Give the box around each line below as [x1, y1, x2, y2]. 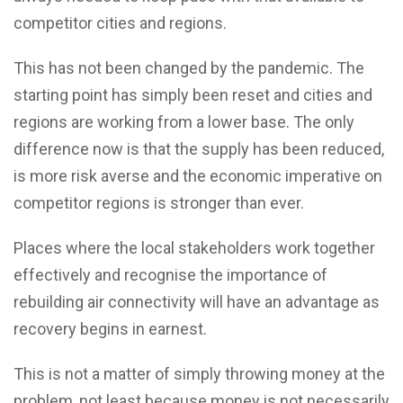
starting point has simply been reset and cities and [13, 85, 372, 105]
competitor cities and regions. [13, 13, 227, 33]
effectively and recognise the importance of [13, 265, 327, 285]
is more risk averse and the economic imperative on [13, 166, 382, 186]
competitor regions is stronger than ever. [13, 193, 304, 213]
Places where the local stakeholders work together [13, 238, 375, 258]
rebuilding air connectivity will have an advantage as [13, 292, 380, 312]
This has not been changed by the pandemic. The [13, 58, 364, 78]
